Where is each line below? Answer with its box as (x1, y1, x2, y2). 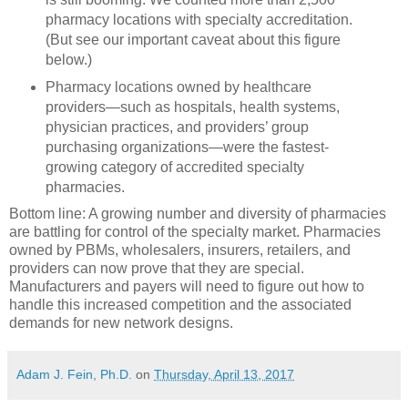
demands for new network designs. (9, 314, 233, 331)
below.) (45, 51, 92, 67)
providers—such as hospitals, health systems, (45, 98, 340, 115)
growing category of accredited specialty (45, 158, 304, 175)
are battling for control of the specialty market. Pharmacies (9, 223, 381, 240)
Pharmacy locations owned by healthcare (45, 78, 311, 95)
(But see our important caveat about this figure (45, 31, 341, 47)
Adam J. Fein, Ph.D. (16, 366, 132, 382)
